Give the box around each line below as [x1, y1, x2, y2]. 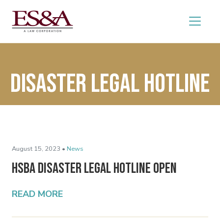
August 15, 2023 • [12, 144, 65, 153]
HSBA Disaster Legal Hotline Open [12, 159, 177, 177]
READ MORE [12, 188, 63, 200]
